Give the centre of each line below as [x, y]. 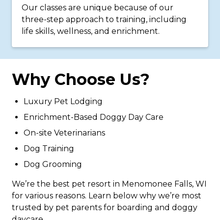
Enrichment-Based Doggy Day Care [94, 117]
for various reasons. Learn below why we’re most [107, 196]
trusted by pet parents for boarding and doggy [105, 207]
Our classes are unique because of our [97, 8]
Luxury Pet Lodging [63, 101]
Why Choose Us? [81, 79]
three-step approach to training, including [104, 19]
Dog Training [49, 149]
